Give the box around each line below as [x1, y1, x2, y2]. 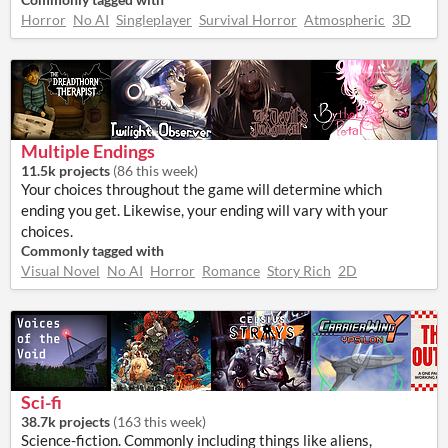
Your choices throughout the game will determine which [21, 180, 382, 198]
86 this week [117, 162, 194, 179]
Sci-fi [21, 391, 62, 413]
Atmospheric [304, 11, 385, 28]
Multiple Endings [21, 140, 155, 162]
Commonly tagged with [21, 242, 164, 259]
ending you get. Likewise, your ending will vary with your [21, 201, 388, 219]
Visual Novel [21, 262, 100, 279]
